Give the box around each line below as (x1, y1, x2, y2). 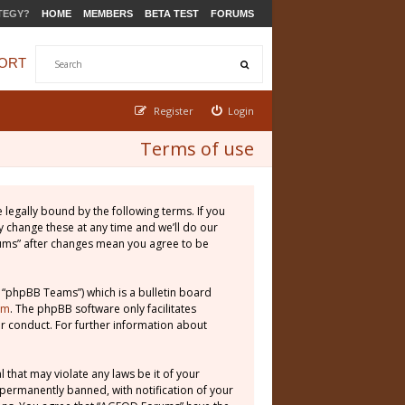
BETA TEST (145, 8, 199, 19)
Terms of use (140, 137, 254, 161)
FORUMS (211, 8, 254, 19)
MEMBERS (83, 8, 133, 19)
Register (153, 104, 193, 118)
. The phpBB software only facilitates (10, 301, 196, 316)
